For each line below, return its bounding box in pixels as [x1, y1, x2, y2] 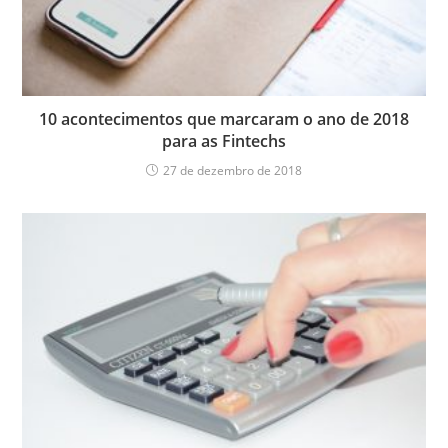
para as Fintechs [162, 129, 286, 152]
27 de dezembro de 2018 [163, 161, 302, 179]
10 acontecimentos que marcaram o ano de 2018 [39, 107, 409, 130]
